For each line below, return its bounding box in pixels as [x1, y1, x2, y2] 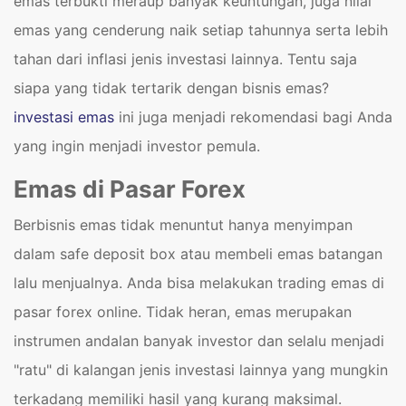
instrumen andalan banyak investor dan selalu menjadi [14, 332, 384, 350]
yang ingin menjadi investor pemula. [14, 137, 260, 155]
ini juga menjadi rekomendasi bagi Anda [114, 108, 392, 126]
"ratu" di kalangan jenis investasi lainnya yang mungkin [14, 361, 388, 379]
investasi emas [14, 108, 114, 126]
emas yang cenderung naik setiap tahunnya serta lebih [14, 21, 388, 39]
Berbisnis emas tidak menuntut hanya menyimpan [14, 216, 353, 234]
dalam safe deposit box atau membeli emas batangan [14, 245, 382, 263]
